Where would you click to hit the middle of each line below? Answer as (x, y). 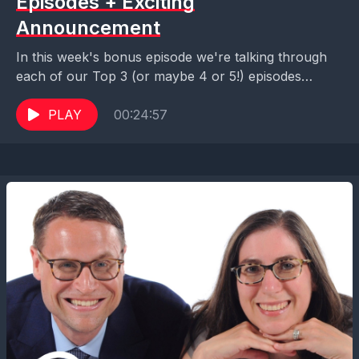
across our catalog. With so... (107, 96)
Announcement (88, 28)
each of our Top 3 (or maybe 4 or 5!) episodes (159, 77)
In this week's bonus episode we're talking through (171, 57)
